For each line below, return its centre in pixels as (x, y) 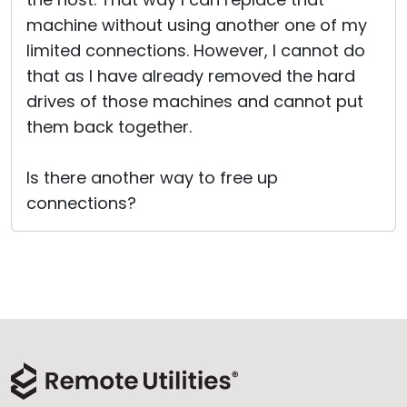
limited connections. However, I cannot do (196, 50)
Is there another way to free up (152, 178)
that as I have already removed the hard (191, 76)
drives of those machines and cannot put (195, 101)
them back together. (109, 127)
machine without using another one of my (197, 25)
